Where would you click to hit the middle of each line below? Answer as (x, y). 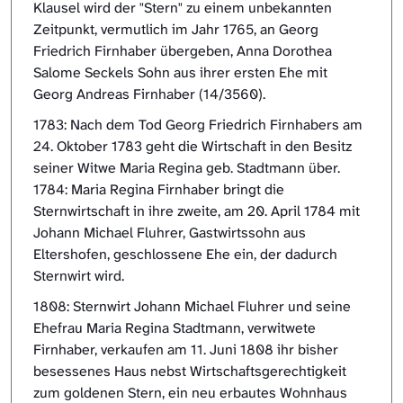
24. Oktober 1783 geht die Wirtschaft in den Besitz (193, 147)
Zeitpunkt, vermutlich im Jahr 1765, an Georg (176, 30)
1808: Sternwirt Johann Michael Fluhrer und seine (192, 307)
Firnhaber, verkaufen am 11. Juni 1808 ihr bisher (186, 350)
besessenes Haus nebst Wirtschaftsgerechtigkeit (190, 372)
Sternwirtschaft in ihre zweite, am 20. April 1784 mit (197, 211)
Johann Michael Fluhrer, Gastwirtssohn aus (170, 233)
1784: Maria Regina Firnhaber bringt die (159, 190)
